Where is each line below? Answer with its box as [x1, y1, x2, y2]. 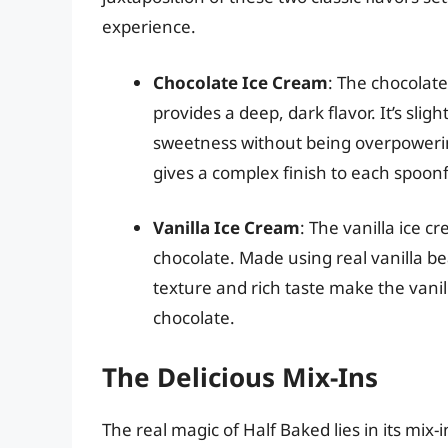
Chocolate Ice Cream [153, 70, 328, 94]
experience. [102, 15, 196, 39]
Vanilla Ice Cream [153, 216, 300, 240]
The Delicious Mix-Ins [102, 358, 378, 395]
